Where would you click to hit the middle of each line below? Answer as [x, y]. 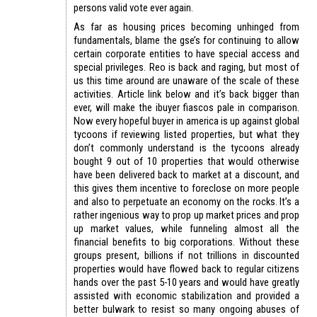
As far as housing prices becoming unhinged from [186, 27]
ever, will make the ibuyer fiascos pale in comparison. [186, 107]
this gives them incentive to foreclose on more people [186, 188]
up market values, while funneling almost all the [186, 228]
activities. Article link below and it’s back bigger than [186, 94]
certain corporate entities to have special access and [186, 53]
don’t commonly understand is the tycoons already [186, 148]
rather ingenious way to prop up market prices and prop [186, 215]
